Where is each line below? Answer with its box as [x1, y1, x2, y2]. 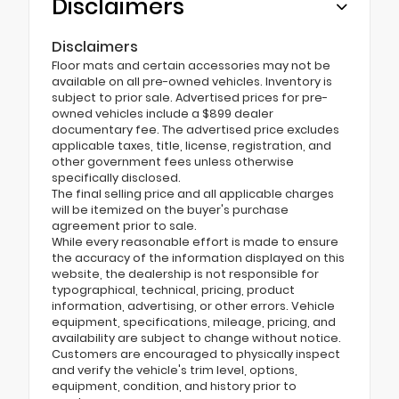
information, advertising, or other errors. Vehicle [52, 298, 335, 314]
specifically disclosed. [52, 170, 181, 186]
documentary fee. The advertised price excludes [52, 122, 339, 138]
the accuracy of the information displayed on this [52, 250, 345, 266]
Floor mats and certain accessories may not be [52, 58, 330, 74]
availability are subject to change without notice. [52, 330, 341, 346]
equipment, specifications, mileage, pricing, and [52, 314, 336, 330]
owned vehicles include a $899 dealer [52, 106, 273, 122]
